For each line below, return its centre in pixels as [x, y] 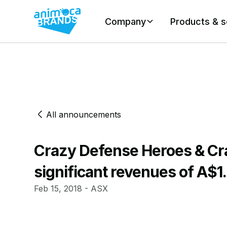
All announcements [84, 115]
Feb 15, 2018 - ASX [71, 189]
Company [126, 21]
